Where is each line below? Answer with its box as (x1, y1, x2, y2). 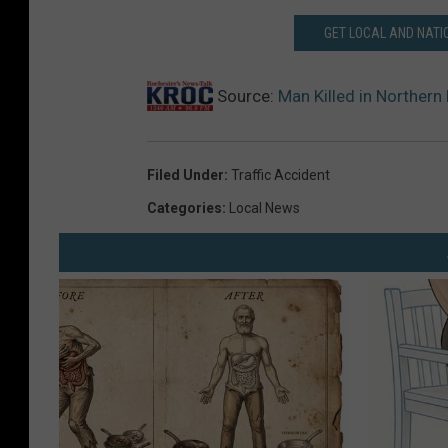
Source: (213, 86, 278, 107)
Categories (147, 200, 222, 217)
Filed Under (147, 167, 224, 184)
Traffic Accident (231, 167, 330, 184)
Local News (229, 200, 300, 217)
